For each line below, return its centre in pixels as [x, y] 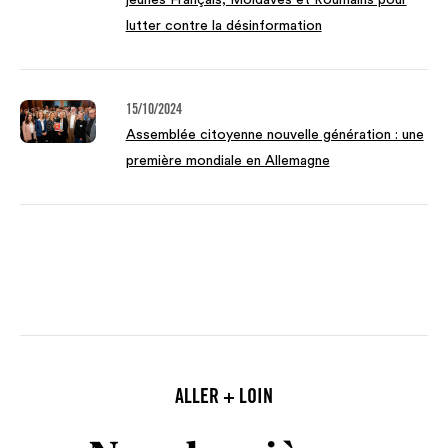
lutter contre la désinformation [223, 26]
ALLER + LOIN [224, 399]
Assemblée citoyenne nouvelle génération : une [274, 135]
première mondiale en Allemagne [227, 161]
